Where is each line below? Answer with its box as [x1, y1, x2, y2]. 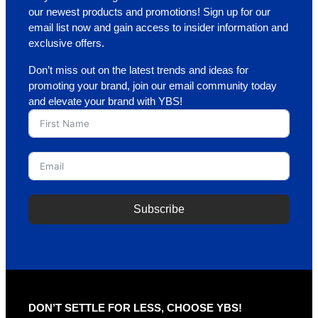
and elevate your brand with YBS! [28, 96, 182, 108]
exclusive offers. [28, 38, 104, 50]
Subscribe [133, 203, 185, 216]
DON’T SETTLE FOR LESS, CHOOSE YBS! [28, 302, 242, 314]
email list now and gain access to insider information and [28, 22, 288, 34]
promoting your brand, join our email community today [28, 80, 277, 92]
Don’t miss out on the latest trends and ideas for [28, 65, 248, 77]
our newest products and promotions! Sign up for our [28, 6, 270, 18]
